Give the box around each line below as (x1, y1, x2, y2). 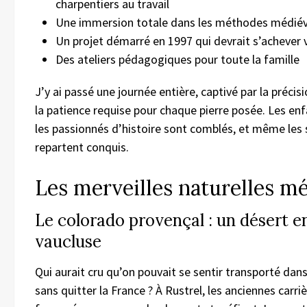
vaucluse (35, 231, 101, 253)
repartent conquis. (35, 139, 129, 156)
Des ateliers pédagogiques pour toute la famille (56, 51, 299, 68)
